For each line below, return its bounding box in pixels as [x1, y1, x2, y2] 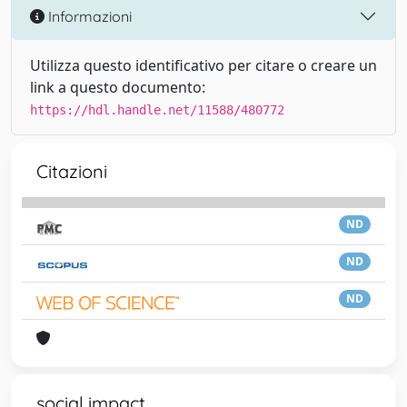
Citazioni [36, 160, 107, 183]
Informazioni [45, 6, 132, 25]
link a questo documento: [30, 77, 205, 97]
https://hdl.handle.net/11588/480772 [30, 103, 284, 117]
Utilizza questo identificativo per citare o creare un [30, 55, 377, 75]
